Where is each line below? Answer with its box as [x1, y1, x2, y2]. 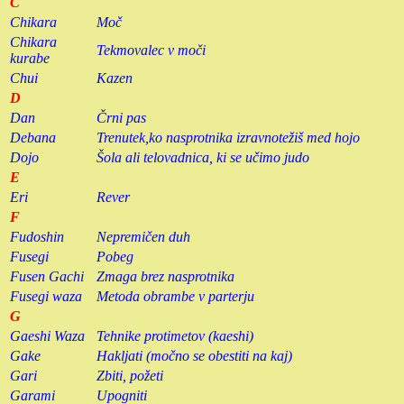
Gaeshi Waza [10, 327, 85, 344]
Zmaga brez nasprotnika [96, 268, 234, 284]
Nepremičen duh [96, 228, 190, 244]
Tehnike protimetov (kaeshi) [96, 327, 253, 344]
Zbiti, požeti [96, 367, 163, 383]
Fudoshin [10, 228, 64, 244]
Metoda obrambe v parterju [96, 288, 254, 304]
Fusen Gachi [10, 268, 84, 284]
